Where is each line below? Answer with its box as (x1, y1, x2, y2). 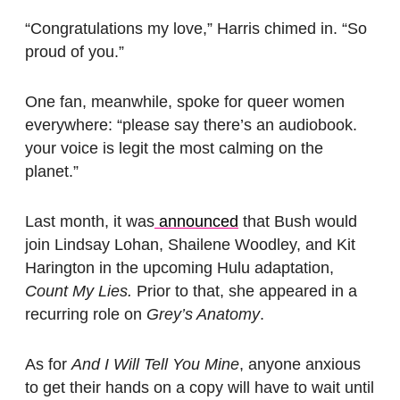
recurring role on (25, 305, 146, 323)
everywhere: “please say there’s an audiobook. (25, 116, 357, 134)
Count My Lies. (25, 282, 137, 300)
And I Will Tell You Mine (71, 355, 239, 373)
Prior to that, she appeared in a (137, 282, 357, 300)
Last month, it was (25, 212, 154, 230)
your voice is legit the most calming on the (25, 139, 323, 157)
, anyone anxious (239, 355, 361, 373)
